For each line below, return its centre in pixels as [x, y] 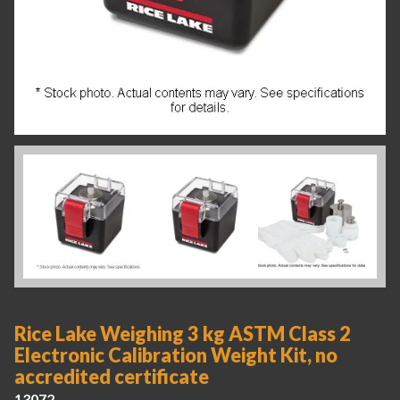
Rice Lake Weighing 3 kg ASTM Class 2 [183, 334]
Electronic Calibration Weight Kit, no [176, 356]
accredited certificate [112, 377]
